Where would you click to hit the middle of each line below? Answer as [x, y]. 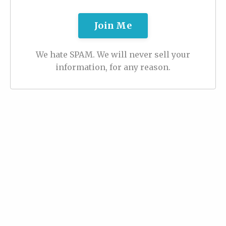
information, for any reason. [113, 67]
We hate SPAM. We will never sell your [113, 54]
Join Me [113, 25]
